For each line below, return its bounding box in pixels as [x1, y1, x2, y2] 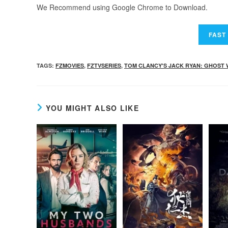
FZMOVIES [55, 61, 84, 69]
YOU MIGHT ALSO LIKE [46, 102, 139, 113]
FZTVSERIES [87, 61, 121, 69]
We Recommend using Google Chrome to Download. [37, 2, 208, 12]
